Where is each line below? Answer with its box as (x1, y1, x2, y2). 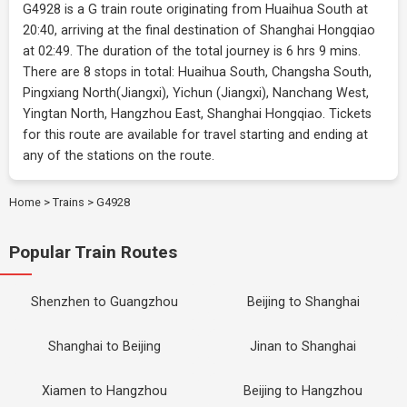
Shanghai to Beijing (47, 339, 161, 354)
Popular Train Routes (9, 242, 177, 263)
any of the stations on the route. (23, 148, 214, 164)
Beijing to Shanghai (246, 294, 360, 310)
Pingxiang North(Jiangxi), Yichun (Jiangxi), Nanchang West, (23, 85, 369, 101)
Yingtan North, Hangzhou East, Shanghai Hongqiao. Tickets (23, 106, 372, 122)
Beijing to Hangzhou (243, 383, 362, 399)
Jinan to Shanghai (250, 339, 356, 354)
